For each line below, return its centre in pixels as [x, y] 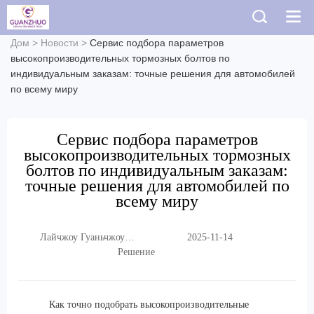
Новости [60, 43]
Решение [136, 252]
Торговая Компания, [82, 252]
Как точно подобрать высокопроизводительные [149, 305]
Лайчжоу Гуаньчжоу [82, 237]
